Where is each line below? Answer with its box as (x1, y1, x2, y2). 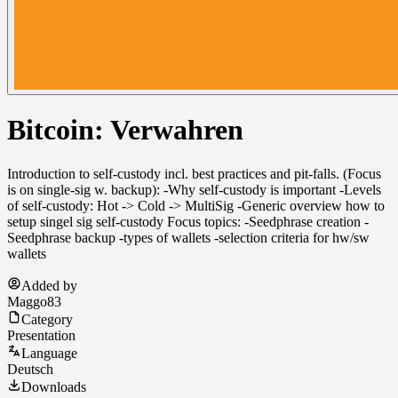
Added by (21, 277, 77, 293)
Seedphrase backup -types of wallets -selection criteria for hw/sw (7, 229, 370, 245)
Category (21, 311, 73, 327)
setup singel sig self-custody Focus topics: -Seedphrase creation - (7, 213, 369, 229)
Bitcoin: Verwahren (7, 114, 243, 147)
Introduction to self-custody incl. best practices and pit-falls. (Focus (7, 165, 381, 181)
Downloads (21, 378, 86, 394)
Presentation (7, 327, 76, 343)
